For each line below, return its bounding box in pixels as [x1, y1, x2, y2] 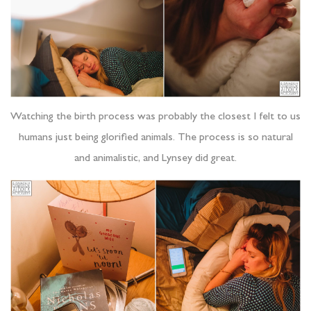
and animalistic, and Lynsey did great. [74, 153, 237, 165]
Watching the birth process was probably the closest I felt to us [10, 112, 301, 124]
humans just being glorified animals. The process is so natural [18, 133, 293, 144]
